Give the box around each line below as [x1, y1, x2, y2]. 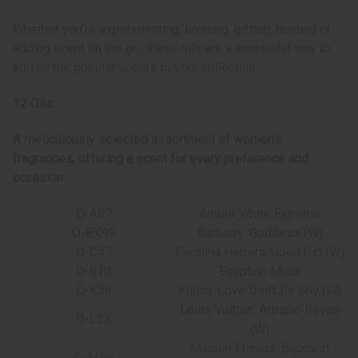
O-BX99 [71, 225, 116, 241]
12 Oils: [13, 96, 55, 112]
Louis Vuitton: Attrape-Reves [179, 302, 340, 318]
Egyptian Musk [218, 264, 301, 280]
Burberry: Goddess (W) [197, 225, 323, 241]
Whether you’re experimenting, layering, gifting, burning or [13, 22, 331, 38]
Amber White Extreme [199, 206, 320, 222]
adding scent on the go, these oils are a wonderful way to [13, 41, 331, 57]
